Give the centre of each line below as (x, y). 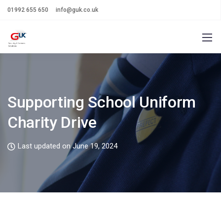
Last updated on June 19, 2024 (68, 146)
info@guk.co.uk (77, 10)
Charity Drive (52, 122)
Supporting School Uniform (102, 102)
